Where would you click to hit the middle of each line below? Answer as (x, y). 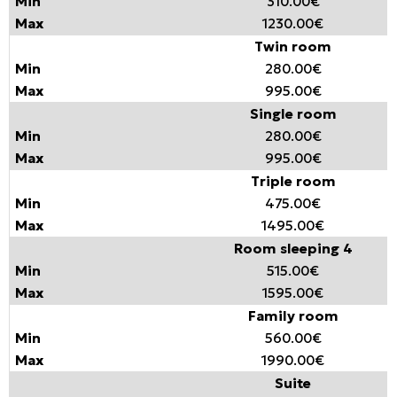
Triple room (293, 182)
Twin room (293, 47)
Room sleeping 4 (293, 249)
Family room (293, 316)
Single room (293, 114)
